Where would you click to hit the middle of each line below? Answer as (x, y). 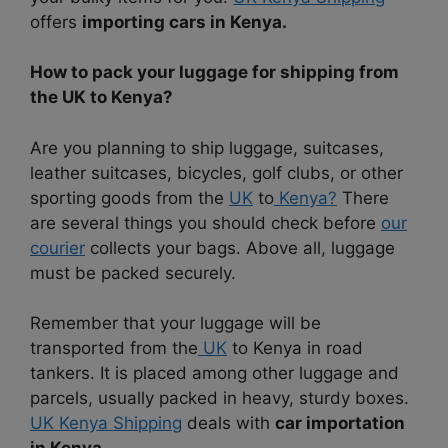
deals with (228, 423)
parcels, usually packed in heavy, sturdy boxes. (219, 398)
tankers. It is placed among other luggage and (214, 373)
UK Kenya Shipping (106, 423)
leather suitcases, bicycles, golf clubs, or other (216, 172)
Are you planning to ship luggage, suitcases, (207, 147)
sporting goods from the (129, 197)
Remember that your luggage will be (175, 323)
